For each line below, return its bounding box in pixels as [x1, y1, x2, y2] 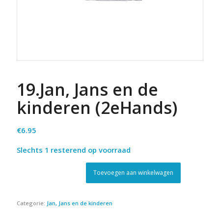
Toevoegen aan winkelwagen [93, 168, 174, 177]
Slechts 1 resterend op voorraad [16, 145, 131, 155]
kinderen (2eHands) [16, 96, 177, 119]
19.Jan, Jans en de [16, 78, 158, 101]
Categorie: [16, 199, 47, 207]
